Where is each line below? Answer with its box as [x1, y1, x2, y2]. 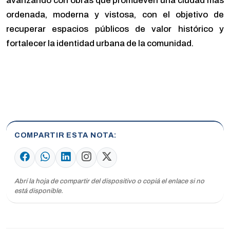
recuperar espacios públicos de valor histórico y [6, 24, 224, 34]
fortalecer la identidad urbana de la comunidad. [6, 38, 195, 48]
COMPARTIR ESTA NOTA [14, 130, 114, 139]
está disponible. [14, 186, 63, 195]
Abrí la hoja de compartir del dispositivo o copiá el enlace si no [14, 177, 204, 185]
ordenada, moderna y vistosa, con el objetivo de [6, 9, 224, 20]
